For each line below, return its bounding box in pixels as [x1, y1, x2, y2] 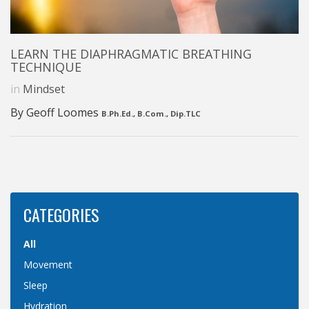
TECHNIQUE [10, 59, 81, 76]
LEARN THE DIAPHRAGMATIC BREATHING [10, 46, 252, 63]
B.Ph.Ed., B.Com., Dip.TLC [101, 108, 201, 119]
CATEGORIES [23, 202, 99, 228]
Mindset [23, 81, 65, 97]
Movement [23, 258, 72, 272]
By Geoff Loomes [10, 105, 101, 121]
